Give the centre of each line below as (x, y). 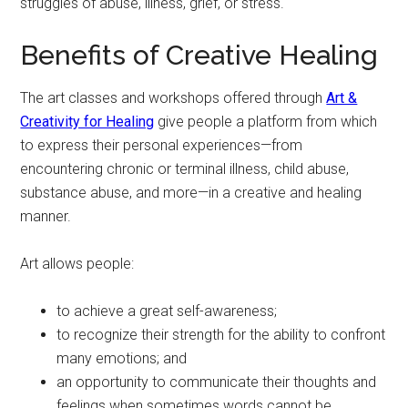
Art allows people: (77, 264)
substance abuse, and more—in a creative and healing (191, 193)
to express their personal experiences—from (162, 145)
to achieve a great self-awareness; (167, 311)
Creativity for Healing (87, 122)
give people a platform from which (266, 122)
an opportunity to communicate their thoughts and (217, 382)
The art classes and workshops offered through (173, 98)
